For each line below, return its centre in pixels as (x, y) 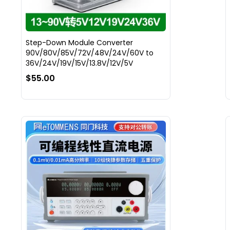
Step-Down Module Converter (79, 43)
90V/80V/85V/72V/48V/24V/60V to (89, 53)
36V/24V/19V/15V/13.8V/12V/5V (79, 63)
